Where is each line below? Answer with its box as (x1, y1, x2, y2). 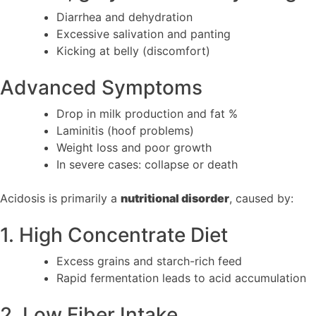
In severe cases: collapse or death (56, 157, 238, 171)
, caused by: (229, 190, 293, 205)
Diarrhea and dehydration (56, 9, 193, 24)
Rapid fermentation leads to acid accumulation (56, 270, 306, 285)
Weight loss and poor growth (56, 140, 212, 154)
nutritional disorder (121, 190, 229, 205)
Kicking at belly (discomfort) (56, 43, 210, 58)
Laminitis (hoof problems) (56, 123, 194, 138)
